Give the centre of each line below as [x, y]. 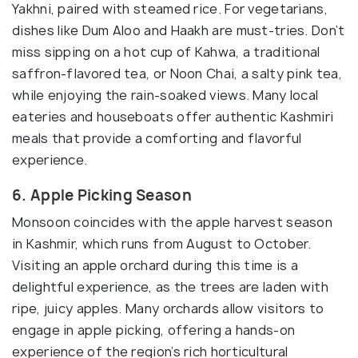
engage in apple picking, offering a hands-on [154, 330]
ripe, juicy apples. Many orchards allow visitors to [168, 308]
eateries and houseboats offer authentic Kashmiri [173, 116]
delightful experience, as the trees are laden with [170, 286]
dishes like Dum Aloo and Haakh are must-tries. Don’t [179, 30]
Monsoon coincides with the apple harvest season [173, 222]
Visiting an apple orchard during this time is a [155, 265]
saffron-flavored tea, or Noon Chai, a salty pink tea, [177, 73]
